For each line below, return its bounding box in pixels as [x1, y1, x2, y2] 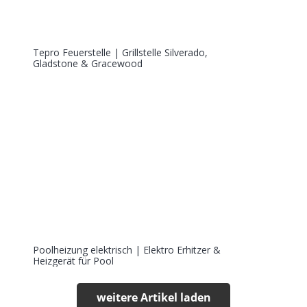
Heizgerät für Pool [33, 254, 114, 267]
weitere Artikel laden [96, 290, 211, 306]
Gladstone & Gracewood [33, 56, 143, 70]
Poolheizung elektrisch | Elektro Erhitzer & [33, 243, 221, 256]
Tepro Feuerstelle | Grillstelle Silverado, [33, 45, 208, 59]
